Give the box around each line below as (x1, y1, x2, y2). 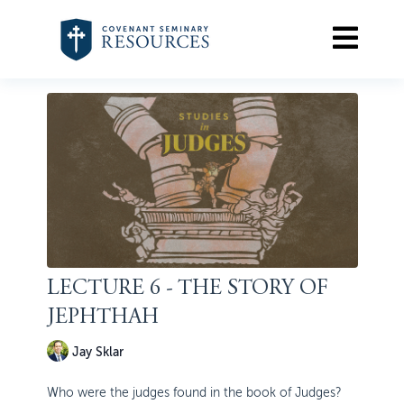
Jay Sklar (71, 344, 124, 359)
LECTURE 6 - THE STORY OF (46, 279, 328, 301)
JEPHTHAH (46, 308, 159, 330)
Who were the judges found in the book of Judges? (46, 386, 342, 400)
